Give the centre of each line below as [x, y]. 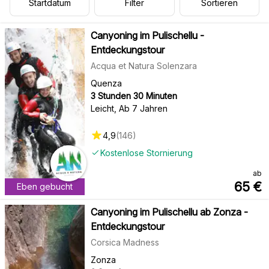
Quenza [106, 83]
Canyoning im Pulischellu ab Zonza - [169, 212]
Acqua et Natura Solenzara [144, 65]
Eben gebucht [44, 187]
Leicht [102, 108]
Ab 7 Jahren [143, 108]
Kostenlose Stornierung [146, 153]
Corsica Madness [125, 242]
